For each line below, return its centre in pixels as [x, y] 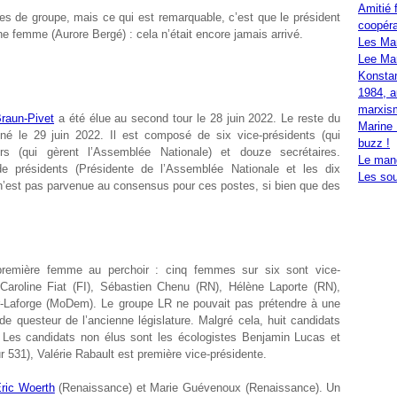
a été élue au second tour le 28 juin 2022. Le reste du [198, 118]
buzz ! [374, 143]
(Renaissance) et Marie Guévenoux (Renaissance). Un [198, 388]
